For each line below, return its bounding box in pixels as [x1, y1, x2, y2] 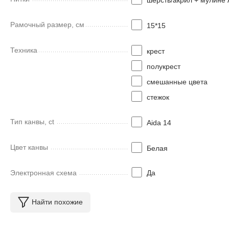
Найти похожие [32, 198, 83, 206]
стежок [146, 93, 169, 101]
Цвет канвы [10, 143, 48, 151]
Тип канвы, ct [10, 117, 54, 126]
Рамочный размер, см [10, 20, 84, 29]
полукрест [146, 62, 180, 71]
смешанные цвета [146, 77, 208, 86]
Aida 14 [146, 118, 171, 127]
